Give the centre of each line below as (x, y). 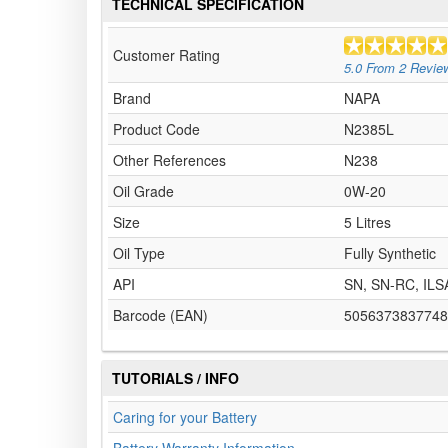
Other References (169, 160)
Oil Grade (143, 191)
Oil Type (139, 253)
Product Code (156, 129)
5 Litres (367, 222)
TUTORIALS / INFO (175, 378)
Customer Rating (166, 55)
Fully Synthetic (390, 253)
